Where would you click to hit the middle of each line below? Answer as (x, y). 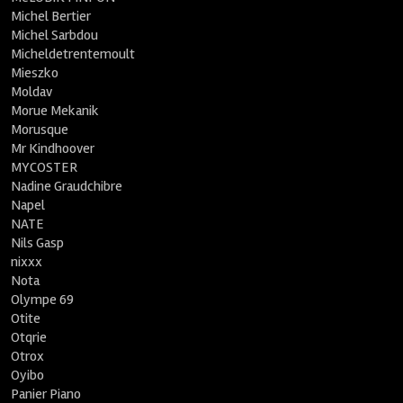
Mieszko (35, 73)
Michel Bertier (51, 16)
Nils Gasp (38, 243)
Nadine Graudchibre (67, 186)
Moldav (32, 92)
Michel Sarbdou (55, 35)
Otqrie (29, 337)
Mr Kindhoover (53, 148)
